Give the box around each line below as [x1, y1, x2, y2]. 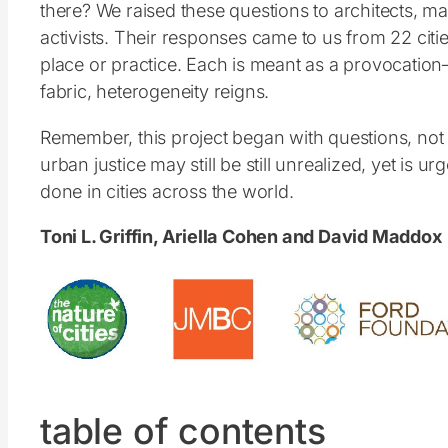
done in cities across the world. [40, 179, 294, 202]
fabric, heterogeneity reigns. [40, 80, 270, 103]
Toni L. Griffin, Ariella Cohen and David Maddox [40, 224, 442, 247]
